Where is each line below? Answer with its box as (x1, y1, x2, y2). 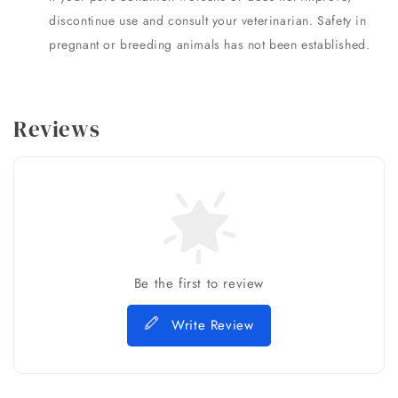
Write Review (171, 315, 254, 336)
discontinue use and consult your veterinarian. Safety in (49, 12, 367, 30)
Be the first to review (133, 274, 265, 294)
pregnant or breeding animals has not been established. (49, 36, 375, 54)
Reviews (13, 114, 100, 145)
